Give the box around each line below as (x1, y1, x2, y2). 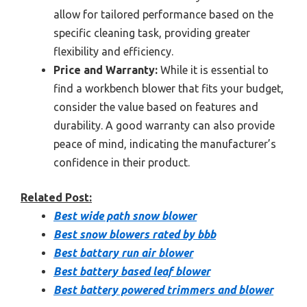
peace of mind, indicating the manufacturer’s (53, 138, 276, 151)
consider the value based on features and (53, 101, 258, 114)
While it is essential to (158, 64, 269, 77)
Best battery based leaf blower (53, 265, 210, 278)
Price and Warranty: (53, 64, 158, 77)
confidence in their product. (53, 156, 190, 169)
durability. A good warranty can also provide (53, 119, 275, 132)
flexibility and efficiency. (53, 45, 173, 58)
